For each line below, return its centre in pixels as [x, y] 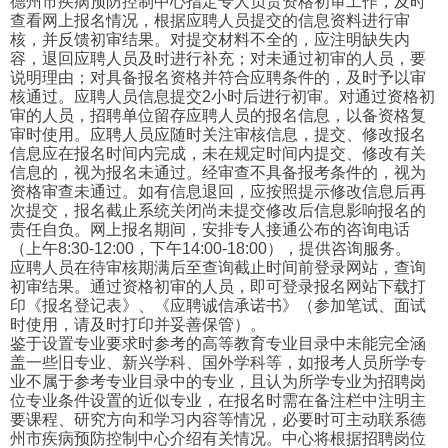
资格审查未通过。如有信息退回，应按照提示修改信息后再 [218, 192]
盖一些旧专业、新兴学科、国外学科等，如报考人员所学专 [218, 363]
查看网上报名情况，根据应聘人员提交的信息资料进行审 [210, 21]
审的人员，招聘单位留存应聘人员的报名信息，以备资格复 [218, 116]
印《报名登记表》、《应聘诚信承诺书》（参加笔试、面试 [218, 306]
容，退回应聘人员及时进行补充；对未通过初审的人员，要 [218, 59]
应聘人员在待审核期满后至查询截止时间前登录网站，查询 [218, 268]
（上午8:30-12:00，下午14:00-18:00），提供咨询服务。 [210, 249]
